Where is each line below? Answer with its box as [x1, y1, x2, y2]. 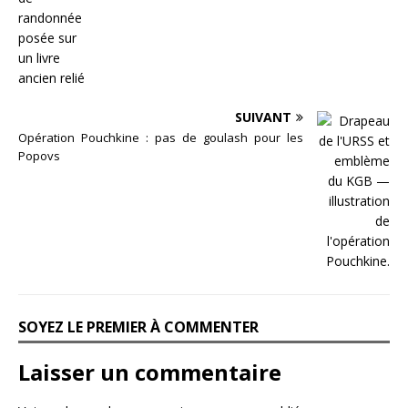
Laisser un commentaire [18, 357, 281, 388]
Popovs [18, 148, 60, 165]
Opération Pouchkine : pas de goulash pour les [18, 129, 303, 147]
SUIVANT [235, 108, 291, 127]
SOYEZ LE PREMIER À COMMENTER [18, 317, 259, 338]
